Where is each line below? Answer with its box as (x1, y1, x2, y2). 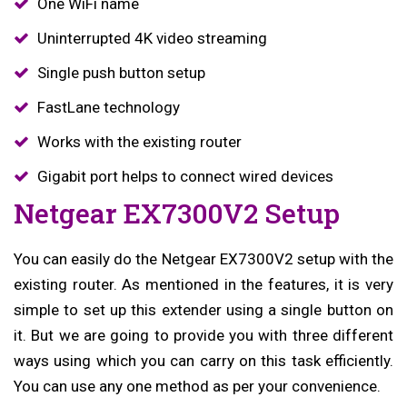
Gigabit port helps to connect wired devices (36, 166, 333, 185)
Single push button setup (36, 63, 205, 82)
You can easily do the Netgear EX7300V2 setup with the (14, 249, 393, 268)
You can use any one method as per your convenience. (14, 376, 381, 395)
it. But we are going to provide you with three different (14, 325, 393, 344)
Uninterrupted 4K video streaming (36, 28, 267, 47)
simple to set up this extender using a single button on (14, 300, 393, 319)
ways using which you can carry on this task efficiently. (14, 351, 393, 370)
